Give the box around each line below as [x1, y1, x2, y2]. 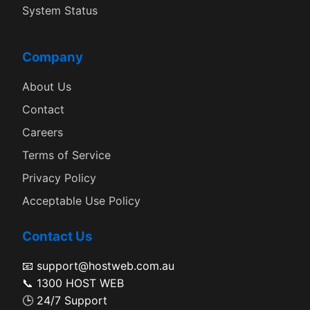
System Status [22, 3, 98, 17]
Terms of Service [22, 147, 111, 162]
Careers [22, 125, 63, 139]
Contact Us [22, 228, 93, 244]
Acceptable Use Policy [22, 193, 140, 208]
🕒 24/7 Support [22, 293, 107, 307]
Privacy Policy [22, 170, 96, 185]
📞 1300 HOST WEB [22, 275, 124, 290]
